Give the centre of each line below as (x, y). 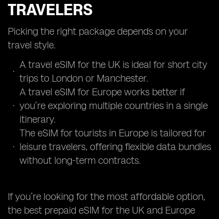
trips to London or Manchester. (84, 78)
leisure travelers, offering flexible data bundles (115, 147)
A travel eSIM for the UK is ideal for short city (113, 65)
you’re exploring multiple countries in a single (114, 106)
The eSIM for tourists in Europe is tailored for (113, 133)
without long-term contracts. (80, 160)
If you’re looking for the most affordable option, (107, 197)
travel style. (32, 45)
